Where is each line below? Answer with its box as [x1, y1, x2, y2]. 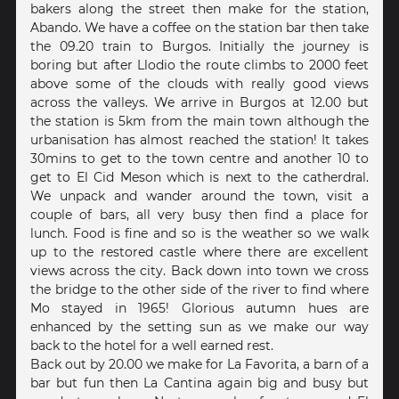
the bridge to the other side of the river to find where [30, 281, 369, 297]
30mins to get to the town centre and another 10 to [30, 151, 369, 167]
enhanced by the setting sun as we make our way [30, 319, 369, 335]
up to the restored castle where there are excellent [30, 244, 369, 260]
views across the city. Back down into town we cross [30, 263, 369, 279]
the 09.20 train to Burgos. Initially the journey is [30, 38, 369, 54]
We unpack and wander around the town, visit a [30, 188, 369, 204]
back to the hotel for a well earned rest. [30, 338, 273, 354]
